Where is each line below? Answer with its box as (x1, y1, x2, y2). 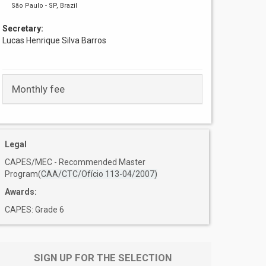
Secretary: (2, 23, 44, 33)
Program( (5, 169, 42, 179)
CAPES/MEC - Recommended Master (5, 157, 146, 167)
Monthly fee (12, 83, 65, 95)
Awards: (5, 186, 37, 197)
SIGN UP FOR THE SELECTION (33, 251, 172, 264)
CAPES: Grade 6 (5, 204, 65, 214)
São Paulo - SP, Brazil (11, 1, 78, 9)
